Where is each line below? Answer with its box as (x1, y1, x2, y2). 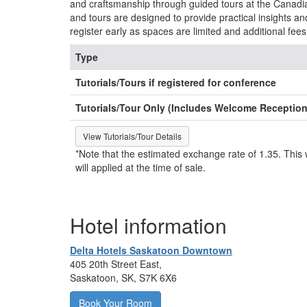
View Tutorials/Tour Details (83, 130, 182, 142)
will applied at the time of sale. (75, 160, 206, 174)
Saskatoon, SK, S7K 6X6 (70, 271, 177, 284)
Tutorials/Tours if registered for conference (75, 75, 276, 89)
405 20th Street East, (70, 257, 164, 271)
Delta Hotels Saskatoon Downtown (70, 243, 232, 257)
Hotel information (70, 210, 227, 240)
